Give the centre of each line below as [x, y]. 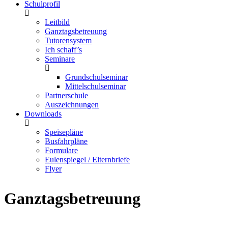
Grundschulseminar [96, 77]
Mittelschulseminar [95, 86]
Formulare [61, 150]
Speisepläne [64, 132]
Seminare [60, 59]
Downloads [43, 114]
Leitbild [57, 22]
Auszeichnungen [72, 105]
